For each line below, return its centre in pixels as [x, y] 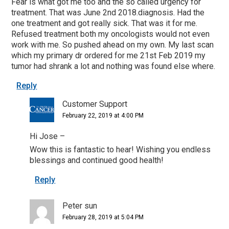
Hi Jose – [48, 136]
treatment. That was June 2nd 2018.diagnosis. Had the [108, 12]
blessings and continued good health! [97, 160]
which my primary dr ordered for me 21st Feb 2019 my [109, 55]
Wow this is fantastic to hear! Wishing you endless [120, 149]
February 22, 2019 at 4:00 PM [103, 115]
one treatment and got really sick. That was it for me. [105, 23]
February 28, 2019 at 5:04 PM [103, 217]
